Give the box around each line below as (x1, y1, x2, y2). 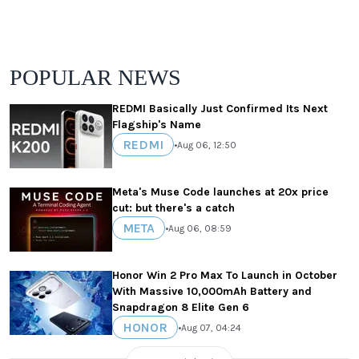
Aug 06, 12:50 (177, 139, 236, 151)
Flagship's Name (112, 118, 201, 132)
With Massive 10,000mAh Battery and (112, 284, 312, 299)
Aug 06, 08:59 (168, 222, 232, 234)
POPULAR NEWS (10, 65, 181, 91)
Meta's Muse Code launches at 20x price (112, 185, 329, 200)
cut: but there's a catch (112, 201, 235, 216)
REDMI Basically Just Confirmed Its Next (112, 102, 328, 116)
